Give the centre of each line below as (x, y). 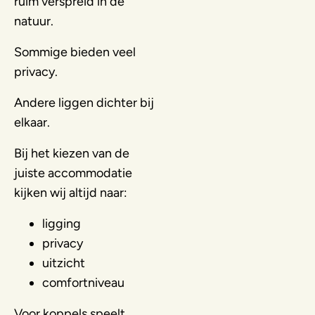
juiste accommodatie (73, 173)
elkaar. (32, 122)
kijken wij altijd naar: (71, 192)
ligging (62, 223)
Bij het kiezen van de (72, 153)
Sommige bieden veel (75, 52)
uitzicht (64, 263)
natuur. (34, 21)
